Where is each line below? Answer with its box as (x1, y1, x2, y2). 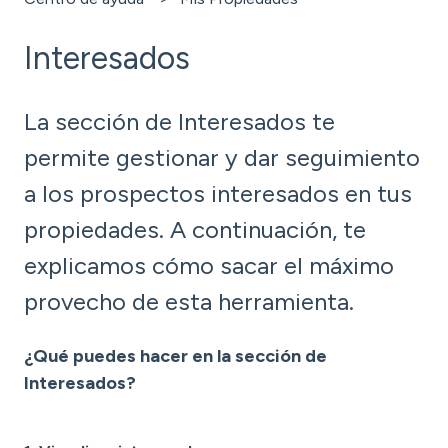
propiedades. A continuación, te (24, 215, 366, 245)
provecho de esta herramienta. (24, 287, 354, 317)
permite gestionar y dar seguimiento (24, 143, 420, 173)
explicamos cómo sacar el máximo (24, 251, 394, 281)
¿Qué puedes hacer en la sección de (24, 344, 327, 367)
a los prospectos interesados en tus (24, 179, 412, 209)
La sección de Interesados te (24, 107, 335, 137)
